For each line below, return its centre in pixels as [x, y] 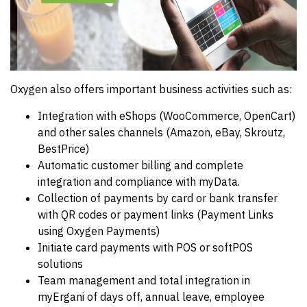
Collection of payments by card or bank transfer [158, 198]
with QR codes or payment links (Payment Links [156, 214]
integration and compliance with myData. [139, 182]
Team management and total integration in [144, 280]
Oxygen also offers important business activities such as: [151, 89]
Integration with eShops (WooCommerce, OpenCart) [167, 116]
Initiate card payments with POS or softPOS [145, 247]
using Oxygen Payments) [99, 231]
